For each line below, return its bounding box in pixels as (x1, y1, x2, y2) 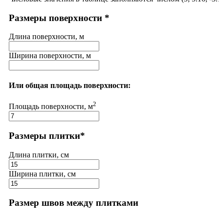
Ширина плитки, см (9, 169, 76, 178)
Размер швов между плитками (9, 197, 138, 208)
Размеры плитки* (9, 130, 85, 141)
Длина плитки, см (9, 150, 69, 159)
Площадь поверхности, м (9, 102, 93, 111)
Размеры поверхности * (9, 12, 109, 23)
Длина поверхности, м (9, 32, 84, 41)
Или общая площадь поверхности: (9, 81, 131, 89)
